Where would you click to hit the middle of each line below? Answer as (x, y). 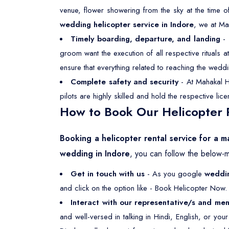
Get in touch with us (108, 174)
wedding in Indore (95, 154)
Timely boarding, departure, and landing (145, 39)
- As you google (175, 174)
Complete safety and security (125, 82)
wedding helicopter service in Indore (127, 25)
